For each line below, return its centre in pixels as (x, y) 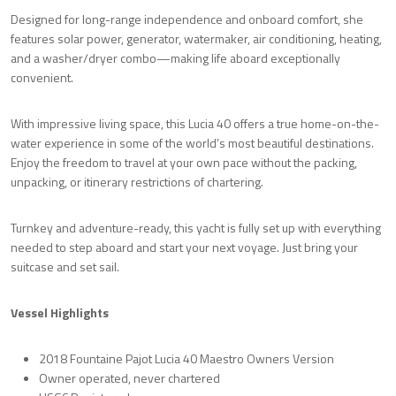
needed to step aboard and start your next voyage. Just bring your (184, 247)
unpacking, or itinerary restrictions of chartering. (137, 182)
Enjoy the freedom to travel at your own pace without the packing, (184, 163)
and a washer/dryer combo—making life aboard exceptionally (175, 58)
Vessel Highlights (60, 313)
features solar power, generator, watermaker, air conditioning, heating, (196, 39)
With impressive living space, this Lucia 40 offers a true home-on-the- (195, 124)
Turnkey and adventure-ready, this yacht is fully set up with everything (196, 228)
